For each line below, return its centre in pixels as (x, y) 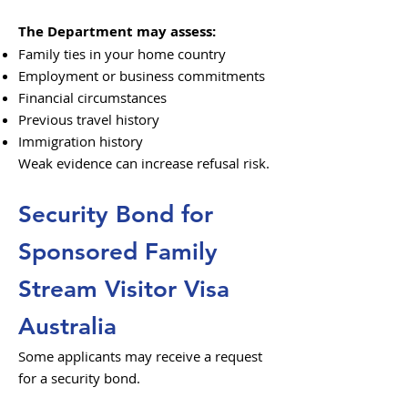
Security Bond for (116, 214)
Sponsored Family (118, 252)
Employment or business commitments (142, 76)
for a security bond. (79, 378)
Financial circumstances (92, 97)
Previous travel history (89, 119)
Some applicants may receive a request (140, 356)
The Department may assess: (117, 31)
